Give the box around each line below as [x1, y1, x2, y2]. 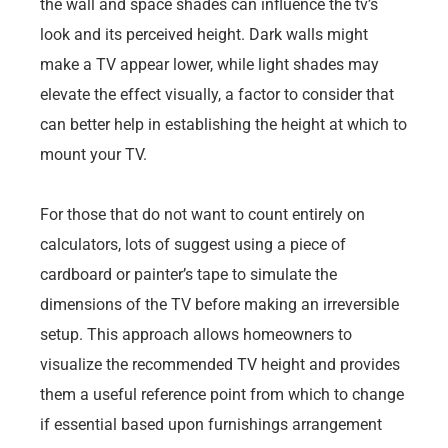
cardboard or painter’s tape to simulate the [40, 264, 337, 284]
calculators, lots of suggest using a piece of [40, 234, 346, 254]
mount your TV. [40, 144, 147, 164]
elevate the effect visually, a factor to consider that [40, 84, 394, 104]
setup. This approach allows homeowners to [40, 324, 352, 344]
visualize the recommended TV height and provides [40, 354, 400, 374]
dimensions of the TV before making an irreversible [40, 294, 399, 314]
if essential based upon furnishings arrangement [40, 414, 382, 434]
